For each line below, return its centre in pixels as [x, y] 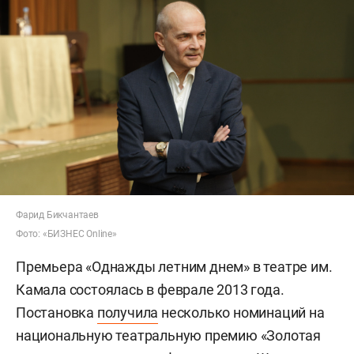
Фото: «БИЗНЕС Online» [66, 234]
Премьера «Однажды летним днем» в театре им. [174, 267]
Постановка [56, 313]
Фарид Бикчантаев [57, 215]
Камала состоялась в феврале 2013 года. [150, 290]
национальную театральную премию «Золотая [168, 336]
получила [128, 313]
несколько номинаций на [241, 313]
